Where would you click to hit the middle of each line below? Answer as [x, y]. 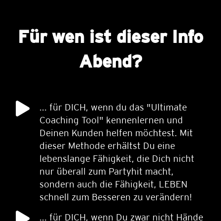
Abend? [110, 61]
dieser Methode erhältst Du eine [107, 146]
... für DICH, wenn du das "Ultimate [113, 107]
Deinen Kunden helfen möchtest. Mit [116, 133]
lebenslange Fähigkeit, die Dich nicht [117, 158]
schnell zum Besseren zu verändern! [116, 197]
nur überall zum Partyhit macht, [107, 171]
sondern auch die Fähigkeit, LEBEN [113, 184]
